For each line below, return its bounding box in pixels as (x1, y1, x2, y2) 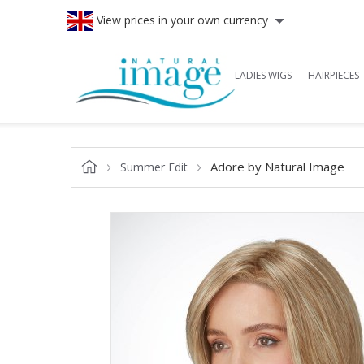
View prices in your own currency (93, 11, 268, 28)
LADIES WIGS (235, 68, 292, 82)
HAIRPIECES (308, 68, 359, 82)
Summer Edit (120, 159, 188, 175)
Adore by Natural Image (210, 158, 344, 175)
